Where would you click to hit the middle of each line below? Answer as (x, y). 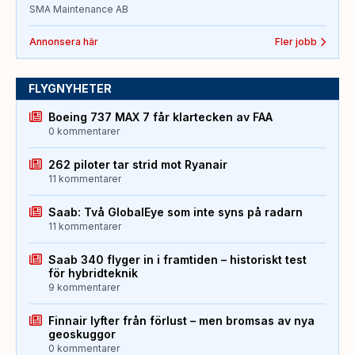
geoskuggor (82, 334)
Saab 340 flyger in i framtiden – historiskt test (177, 260)
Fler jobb (296, 42)
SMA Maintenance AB (79, 10)
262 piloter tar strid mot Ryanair (138, 165)
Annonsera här (64, 42)
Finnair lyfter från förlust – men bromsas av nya (181, 321)
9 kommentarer (84, 288)
